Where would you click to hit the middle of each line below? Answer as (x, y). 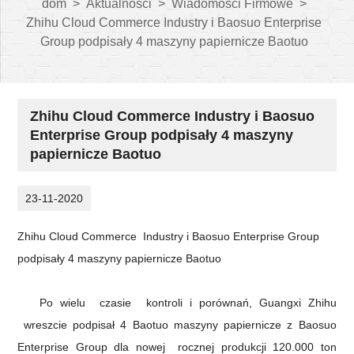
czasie (116, 303)
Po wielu (66, 303)
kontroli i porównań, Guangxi (223, 303)
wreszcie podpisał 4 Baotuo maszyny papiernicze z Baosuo (177, 325)
